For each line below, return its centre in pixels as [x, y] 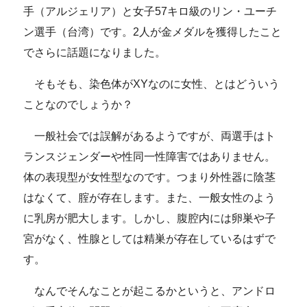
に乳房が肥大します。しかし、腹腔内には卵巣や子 [150, 218]
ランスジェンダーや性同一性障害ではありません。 [150, 156]
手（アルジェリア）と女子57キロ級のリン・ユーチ [150, 11]
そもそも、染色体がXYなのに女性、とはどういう [152, 84]
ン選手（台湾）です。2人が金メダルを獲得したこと [153, 32]
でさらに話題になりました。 [95, 52]
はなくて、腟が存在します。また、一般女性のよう [150, 197]
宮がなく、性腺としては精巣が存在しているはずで [150, 238]
